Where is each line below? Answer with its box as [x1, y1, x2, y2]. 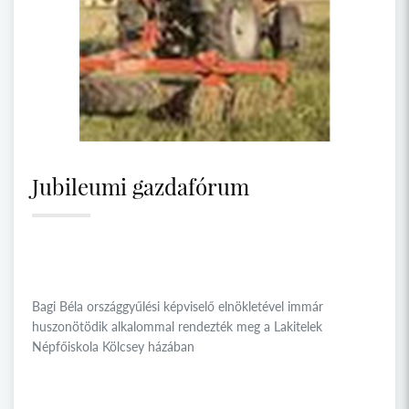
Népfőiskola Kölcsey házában [32, 338, 194, 354]
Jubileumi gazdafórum [32, 171, 249, 201]
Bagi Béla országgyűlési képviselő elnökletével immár [32, 298, 323, 314]
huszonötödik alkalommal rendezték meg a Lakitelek [32, 318, 322, 334]
